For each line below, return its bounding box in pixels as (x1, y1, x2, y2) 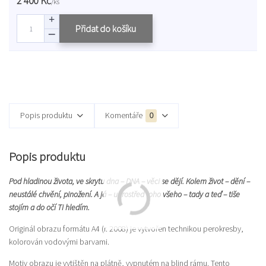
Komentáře (105, 110, 143, 121)
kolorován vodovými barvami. (9, 236, 109, 248)
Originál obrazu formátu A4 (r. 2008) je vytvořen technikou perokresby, (9, 223, 243, 235)
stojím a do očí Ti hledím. (9, 202, 90, 213)
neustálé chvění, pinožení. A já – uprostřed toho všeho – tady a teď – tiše (9, 189, 240, 200)
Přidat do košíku (75, 23, 137, 34)
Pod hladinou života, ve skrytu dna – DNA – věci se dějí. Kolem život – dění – (9, 176, 250, 187)
